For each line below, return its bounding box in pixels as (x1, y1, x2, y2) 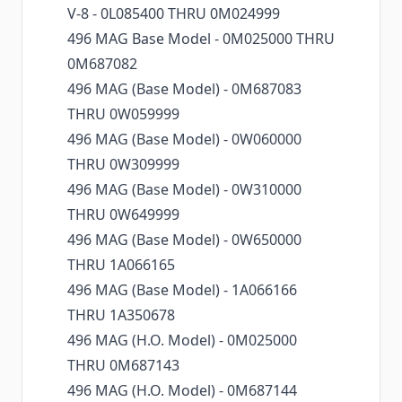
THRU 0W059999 (67, 104, 179, 125)
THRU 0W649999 (67, 205, 179, 225)
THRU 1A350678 (67, 305, 175, 326)
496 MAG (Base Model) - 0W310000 (67, 179, 301, 200)
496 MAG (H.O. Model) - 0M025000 (67, 330, 297, 351)
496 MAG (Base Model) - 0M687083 (67, 79, 301, 100)
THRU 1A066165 (67, 255, 175, 275)
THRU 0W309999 (67, 154, 179, 175)
